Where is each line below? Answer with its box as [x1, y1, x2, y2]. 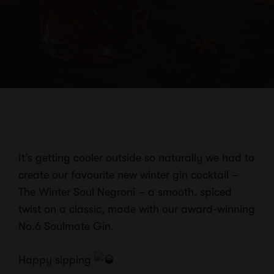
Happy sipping [18, 254, 94, 266]
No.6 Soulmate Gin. [18, 220, 114, 232]
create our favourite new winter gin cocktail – [18, 169, 239, 181]
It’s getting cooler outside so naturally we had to [18, 152, 254, 164]
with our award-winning [139, 203, 255, 215]
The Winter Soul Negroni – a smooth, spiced [18, 186, 232, 198]
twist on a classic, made [18, 203, 139, 215]
